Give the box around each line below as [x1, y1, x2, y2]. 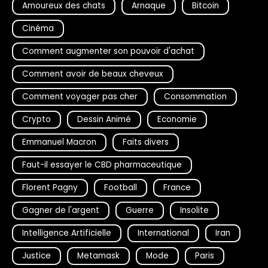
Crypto [22, 114, 51, 126]
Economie [157, 114, 197, 126]
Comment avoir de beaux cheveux [22, 68, 163, 80]
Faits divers [123, 136, 169, 148]
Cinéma [22, 23, 54, 35]
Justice [22, 250, 51, 262]
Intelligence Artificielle [22, 227, 111, 239]
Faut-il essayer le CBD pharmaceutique [22, 159, 182, 171]
